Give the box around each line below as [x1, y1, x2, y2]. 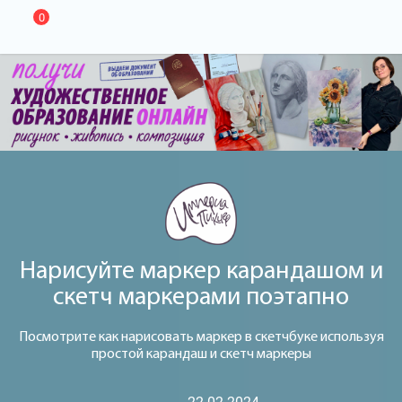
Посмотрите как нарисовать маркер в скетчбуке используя [18, 329, 384, 345]
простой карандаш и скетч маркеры [91, 346, 311, 362]
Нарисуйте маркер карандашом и [19, 258, 383, 284]
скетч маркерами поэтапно [53, 284, 349, 310]
